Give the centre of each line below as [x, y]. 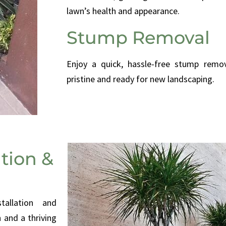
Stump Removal [138, 38]
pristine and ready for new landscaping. [140, 79]
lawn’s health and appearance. [123, 11]
